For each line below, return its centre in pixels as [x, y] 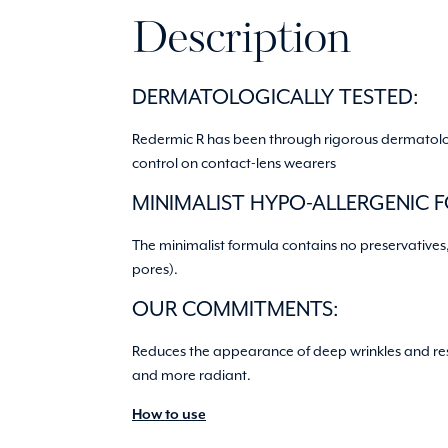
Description [241, 41]
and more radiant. [191, 375]
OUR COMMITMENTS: [235, 309]
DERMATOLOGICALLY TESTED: [275, 96]
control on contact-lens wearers [234, 162]
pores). [155, 268]
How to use [169, 414]
